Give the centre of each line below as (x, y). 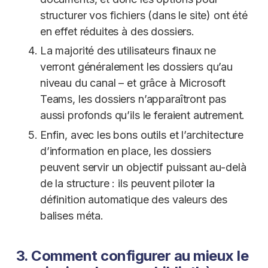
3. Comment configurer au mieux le (132, 255)
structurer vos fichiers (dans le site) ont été (144, 15)
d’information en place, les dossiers (125, 151)
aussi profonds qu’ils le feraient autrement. (142, 115)
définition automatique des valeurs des (134, 199)
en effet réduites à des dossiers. (117, 31)
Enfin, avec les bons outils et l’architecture (142, 135)
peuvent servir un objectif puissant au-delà (143, 167)
